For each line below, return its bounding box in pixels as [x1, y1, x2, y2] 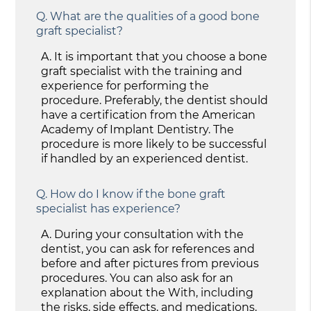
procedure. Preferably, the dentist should [41, 93, 269, 107]
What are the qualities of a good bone [50, 9, 260, 23]
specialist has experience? [36, 201, 181, 215]
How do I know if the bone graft [50, 187, 226, 201]
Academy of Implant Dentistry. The [41, 122, 235, 136]
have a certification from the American [41, 108, 256, 121]
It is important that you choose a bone [54, 49, 268, 63]
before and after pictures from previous [41, 256, 260, 270]
